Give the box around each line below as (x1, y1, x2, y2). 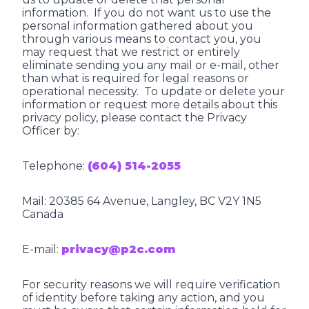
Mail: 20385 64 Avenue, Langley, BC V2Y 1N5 (22, 195, 261, 208)
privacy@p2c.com (61, 243, 175, 256)
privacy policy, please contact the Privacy (22, 111, 247, 124)
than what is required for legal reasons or (22, 72, 249, 85)
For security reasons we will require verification (22, 278, 280, 291)
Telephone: (22, 159, 88, 172)
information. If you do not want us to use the (22, 6, 271, 19)
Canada (22, 208, 63, 221)
